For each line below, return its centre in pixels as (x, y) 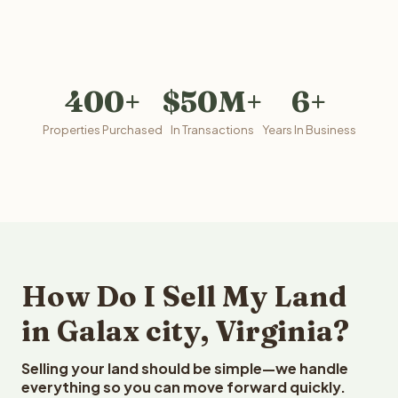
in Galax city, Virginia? (185, 331)
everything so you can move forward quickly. (183, 387)
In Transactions (212, 130)
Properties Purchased (102, 130)
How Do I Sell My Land (184, 296)
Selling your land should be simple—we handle (185, 368)
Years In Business (309, 130)
